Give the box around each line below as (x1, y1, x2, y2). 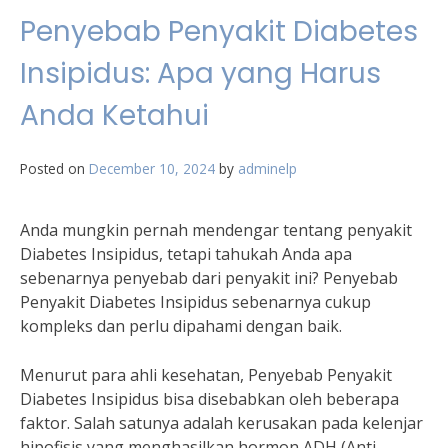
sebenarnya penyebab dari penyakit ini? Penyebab (20, 267, 398, 289)
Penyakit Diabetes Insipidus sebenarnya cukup (20, 291, 371, 313)
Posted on (20, 159, 89, 178)
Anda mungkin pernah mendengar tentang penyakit (20, 219, 412, 241)
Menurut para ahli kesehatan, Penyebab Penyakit (20, 364, 392, 386)
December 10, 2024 (89, 159, 215, 178)
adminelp (238, 159, 297, 178)
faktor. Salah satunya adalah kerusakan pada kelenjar (20, 412, 423, 434)
